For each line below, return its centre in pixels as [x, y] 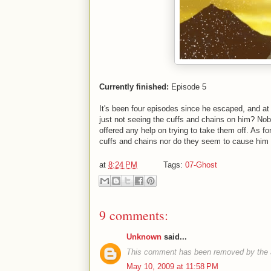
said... [174, 237]
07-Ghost [201, 165]
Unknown [144, 237]
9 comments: [134, 215]
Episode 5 [188, 87]
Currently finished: [134, 87]
